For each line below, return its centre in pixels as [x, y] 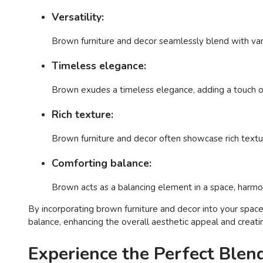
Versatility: [78, 17]
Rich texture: [82, 114]
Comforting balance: [102, 163]
